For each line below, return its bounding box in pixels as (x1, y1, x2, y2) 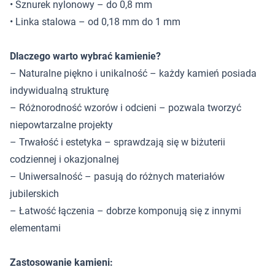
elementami (10, 222, 61, 234)
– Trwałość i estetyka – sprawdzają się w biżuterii (10, 136, 225, 148)
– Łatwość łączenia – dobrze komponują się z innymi (10, 205, 241, 217)
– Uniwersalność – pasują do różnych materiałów (10, 171, 225, 182)
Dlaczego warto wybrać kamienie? (10, 50, 161, 62)
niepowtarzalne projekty (10, 119, 113, 131)
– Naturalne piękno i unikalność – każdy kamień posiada (10, 68, 257, 79)
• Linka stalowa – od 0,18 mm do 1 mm (10, 16, 180, 28)
